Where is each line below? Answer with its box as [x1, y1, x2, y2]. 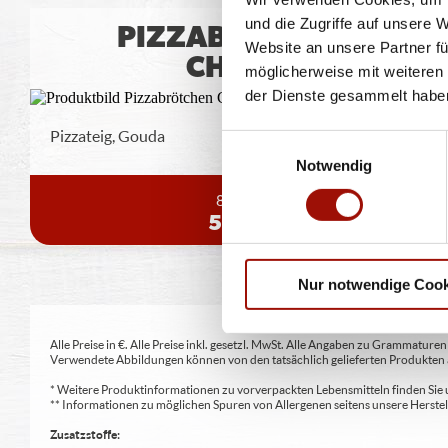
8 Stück [215, 190, 268, 209]
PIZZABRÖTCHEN [116, 23, 367, 54]
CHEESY [185, 53, 298, 84]
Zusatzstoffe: [50, 427, 120, 443]
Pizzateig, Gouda [50, 126, 165, 146]
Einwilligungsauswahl [221, 132, 361, 150]
